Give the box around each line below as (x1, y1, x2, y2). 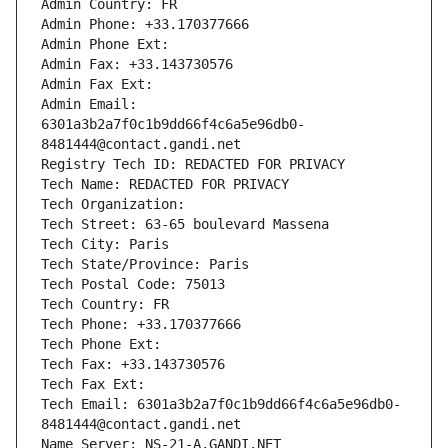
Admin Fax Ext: (41, 76, 153, 93)
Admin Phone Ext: (41, 36, 169, 53)
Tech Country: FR (41, 296, 169, 313)
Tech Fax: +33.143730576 (41, 356, 225, 373)
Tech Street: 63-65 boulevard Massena (41, 216, 329, 233)
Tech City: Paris (41, 236, 169, 253)
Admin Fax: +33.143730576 (41, 56, 233, 73)
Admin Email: (41, 96, 137, 113)
